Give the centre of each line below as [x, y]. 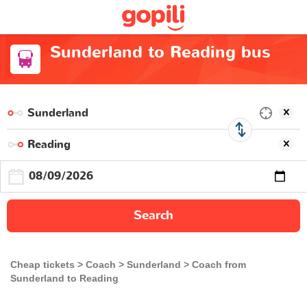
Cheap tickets [42, 264]
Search [153, 215]
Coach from [219, 264]
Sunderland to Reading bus [160, 52]
